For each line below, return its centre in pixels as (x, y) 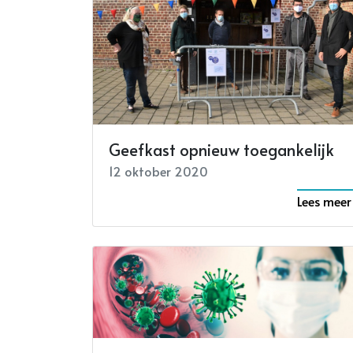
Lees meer (324, 201)
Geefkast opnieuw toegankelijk (221, 150)
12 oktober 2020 (158, 171)
